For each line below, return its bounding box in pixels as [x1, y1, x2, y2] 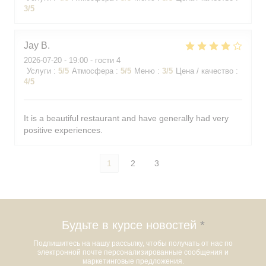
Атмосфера [72, 66, 113, 75]
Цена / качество [176, 66, 233, 75]
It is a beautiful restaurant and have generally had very [24, 113, 229, 123]
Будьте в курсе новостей [61, 218, 200, 232]
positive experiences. [24, 125, 103, 135]
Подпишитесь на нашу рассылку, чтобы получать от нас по [33, 239, 233, 248]
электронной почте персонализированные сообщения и [37, 248, 229, 256]
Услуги [27, 66, 51, 75]
